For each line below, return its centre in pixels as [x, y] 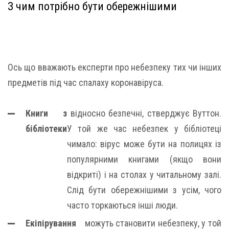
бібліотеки [46, 129]
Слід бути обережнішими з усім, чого [144, 190]
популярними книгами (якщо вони [144, 159]
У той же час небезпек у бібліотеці [144, 129]
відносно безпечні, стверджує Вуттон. [144, 113]
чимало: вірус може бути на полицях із [144, 144]
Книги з [46, 113]
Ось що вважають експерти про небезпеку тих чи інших [114, 67]
